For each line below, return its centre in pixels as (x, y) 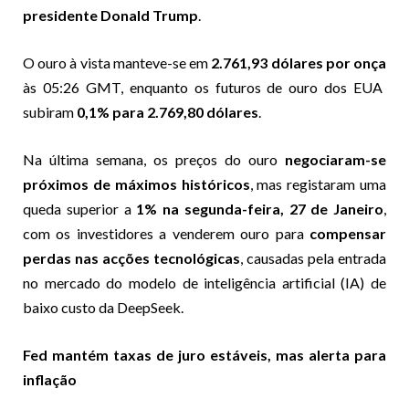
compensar (348, 233)
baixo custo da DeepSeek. (103, 307)
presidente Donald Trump (110, 15)
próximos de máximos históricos (136, 184)
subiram (50, 111)
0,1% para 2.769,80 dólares (168, 111)
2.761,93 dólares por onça (299, 62)
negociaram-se (336, 159)
